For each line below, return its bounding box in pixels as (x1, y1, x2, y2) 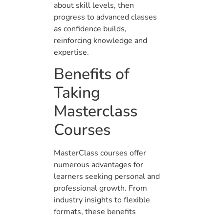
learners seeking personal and (54, 171, 160, 182)
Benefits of (54, 64, 130, 85)
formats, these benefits (54, 206, 136, 218)
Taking (54, 82, 100, 104)
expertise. (54, 46, 89, 58)
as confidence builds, (54, 23, 127, 34)
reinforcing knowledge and (54, 35, 147, 46)
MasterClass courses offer (54, 148, 146, 159)
